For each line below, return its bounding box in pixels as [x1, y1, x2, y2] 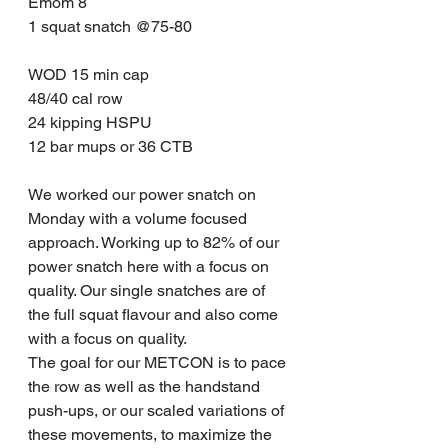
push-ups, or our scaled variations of [28, 400, 288, 420]
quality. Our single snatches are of [28, 280, 269, 300]
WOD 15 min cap [28, 64, 149, 84]
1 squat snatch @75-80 [28, 16, 192, 36]
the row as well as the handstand [28, 376, 264, 396]
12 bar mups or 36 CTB [28, 136, 193, 156]
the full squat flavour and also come [28, 304, 282, 324]
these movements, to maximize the [28, 424, 276, 444]
